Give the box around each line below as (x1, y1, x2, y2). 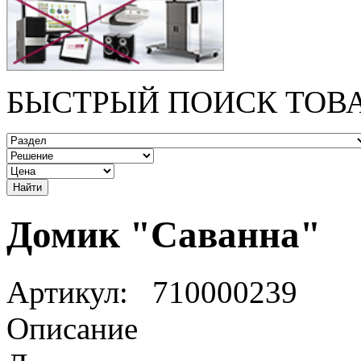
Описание (6, 310, 138, 346)
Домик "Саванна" (6, 214, 321, 256)
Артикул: (6, 274, 128, 309)
